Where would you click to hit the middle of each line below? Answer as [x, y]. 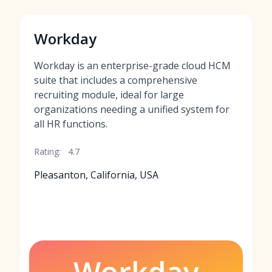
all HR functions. [71, 124]
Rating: [47, 151]
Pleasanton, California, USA [96, 175]
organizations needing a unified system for [132, 109]
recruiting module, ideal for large [109, 95]
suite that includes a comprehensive [116, 80]
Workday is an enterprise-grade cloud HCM [132, 66]
